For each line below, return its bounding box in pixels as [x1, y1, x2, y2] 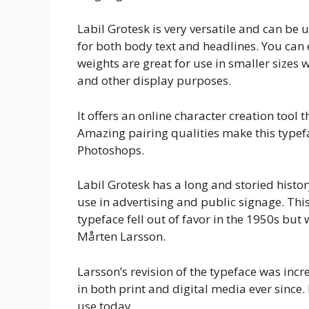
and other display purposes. [77, 72, 231, 89]
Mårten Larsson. [77, 228, 166, 245]
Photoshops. [77, 141, 144, 158]
